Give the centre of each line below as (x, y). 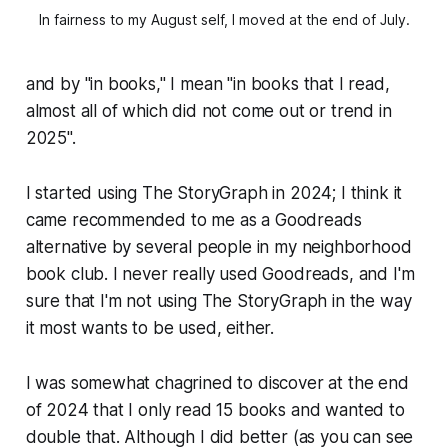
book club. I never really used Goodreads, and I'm (220, 274)
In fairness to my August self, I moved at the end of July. (224, 20)
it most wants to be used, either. (150, 328)
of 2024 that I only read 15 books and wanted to (215, 410)
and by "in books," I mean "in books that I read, (207, 84)
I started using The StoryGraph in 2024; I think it (214, 193)
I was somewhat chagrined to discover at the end (217, 383)
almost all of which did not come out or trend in (208, 111)
